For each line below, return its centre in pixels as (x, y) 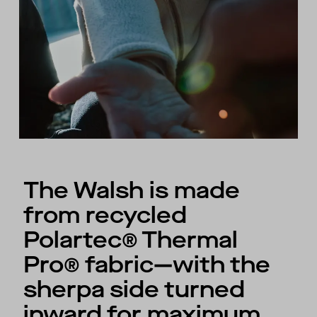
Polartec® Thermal (131, 241)
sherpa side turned (134, 290)
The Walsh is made (132, 191)
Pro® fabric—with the (147, 265)
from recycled (105, 216)
